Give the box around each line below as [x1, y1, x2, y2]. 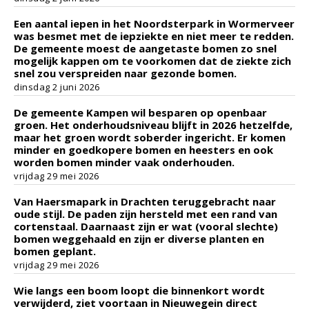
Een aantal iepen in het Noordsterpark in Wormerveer [14, 17, 295, 30]
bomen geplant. [14, 244, 96, 258]
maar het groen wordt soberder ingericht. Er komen [14, 130, 286, 144]
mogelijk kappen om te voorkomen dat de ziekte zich [14, 54, 291, 68]
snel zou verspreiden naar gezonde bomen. [14, 66, 237, 80]
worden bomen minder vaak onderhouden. [14, 155, 235, 169]
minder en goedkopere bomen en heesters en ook [14, 143, 273, 157]
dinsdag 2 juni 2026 [14, 81, 100, 93]
